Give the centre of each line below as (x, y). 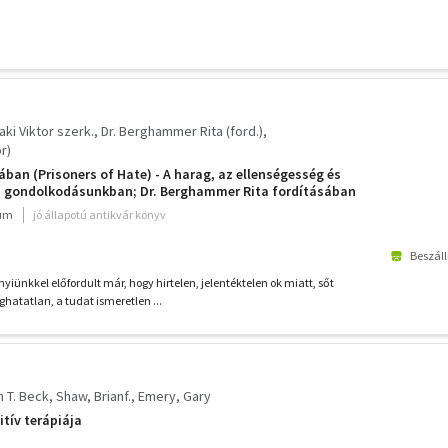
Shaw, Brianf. (93, 396)
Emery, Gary (174, 396)
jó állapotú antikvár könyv (99, 215)
